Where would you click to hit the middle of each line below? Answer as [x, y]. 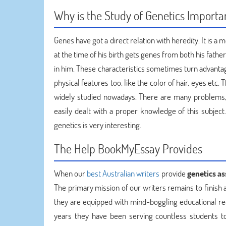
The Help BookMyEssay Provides [128, 149]
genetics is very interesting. [98, 125]
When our [71, 173]
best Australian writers [123, 173]
